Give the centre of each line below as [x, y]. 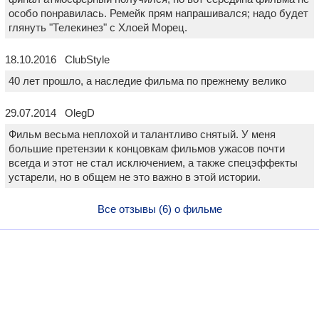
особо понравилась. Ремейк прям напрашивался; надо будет [158, 14]
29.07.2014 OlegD [50, 113]
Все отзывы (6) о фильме [159, 209]
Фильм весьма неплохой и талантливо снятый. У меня [142, 135]
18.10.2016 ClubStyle [57, 60]
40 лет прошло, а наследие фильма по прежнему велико [147, 81]
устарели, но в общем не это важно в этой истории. [135, 177]
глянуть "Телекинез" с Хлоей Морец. [98, 28]
